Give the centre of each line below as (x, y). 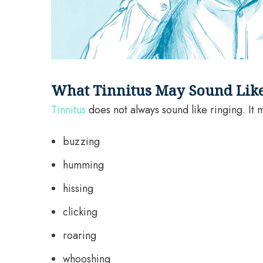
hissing (78, 189)
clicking (80, 212)
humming (83, 165)
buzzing (81, 142)
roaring (80, 236)
